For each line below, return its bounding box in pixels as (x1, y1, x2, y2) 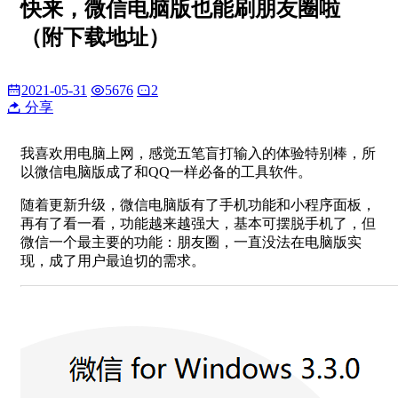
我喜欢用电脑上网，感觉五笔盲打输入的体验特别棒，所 (20, 145, 376, 161)
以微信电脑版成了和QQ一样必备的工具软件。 (20, 163, 312, 179)
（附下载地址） (20, 25, 170, 49)
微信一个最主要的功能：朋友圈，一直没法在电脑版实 (20, 234, 362, 250)
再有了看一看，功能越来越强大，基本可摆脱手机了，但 (20, 215, 376, 231)
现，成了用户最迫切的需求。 (20, 252, 205, 268)
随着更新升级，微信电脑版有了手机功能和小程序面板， (20, 196, 376, 212)
